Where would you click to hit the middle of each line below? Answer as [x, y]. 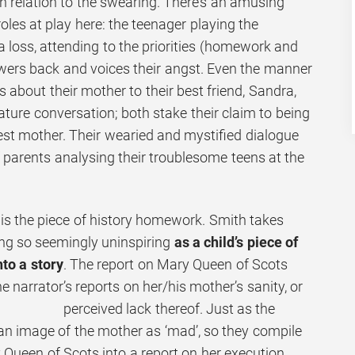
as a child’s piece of [236, 242]
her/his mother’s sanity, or [223, 286]
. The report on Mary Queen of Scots [175, 264]
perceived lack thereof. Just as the [169, 308]
